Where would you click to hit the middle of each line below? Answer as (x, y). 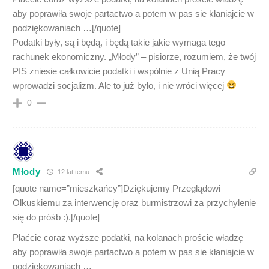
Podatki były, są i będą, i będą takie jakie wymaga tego (119, 42)
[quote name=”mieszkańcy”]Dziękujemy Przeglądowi (116, 188)
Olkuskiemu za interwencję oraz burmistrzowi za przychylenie (134, 202)
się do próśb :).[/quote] (56, 217)
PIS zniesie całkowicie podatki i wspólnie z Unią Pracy (119, 71)
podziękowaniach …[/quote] (67, 28)
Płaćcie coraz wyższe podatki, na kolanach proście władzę (128, 237)
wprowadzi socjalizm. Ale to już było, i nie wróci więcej (119, 85)
